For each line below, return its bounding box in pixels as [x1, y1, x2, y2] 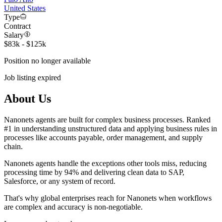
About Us [4, 92, 51, 105]
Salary [4, 31, 24, 40]
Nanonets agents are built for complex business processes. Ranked [4, 115, 211, 124]
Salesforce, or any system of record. [4, 176, 115, 185]
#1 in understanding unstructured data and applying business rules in [4, 124, 217, 133]
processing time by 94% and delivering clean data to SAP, [4, 167, 184, 176]
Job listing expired [4, 73, 61, 82]
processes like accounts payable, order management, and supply [4, 133, 203, 142]
